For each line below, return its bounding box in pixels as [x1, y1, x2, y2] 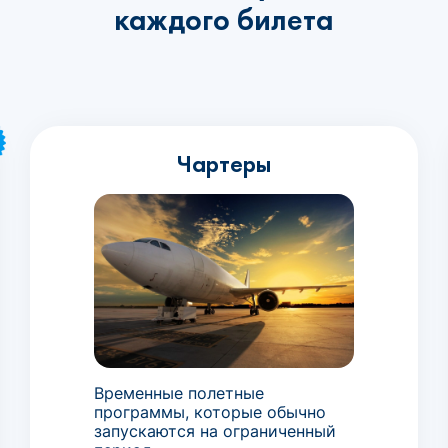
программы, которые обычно [93, 401, 326, 422]
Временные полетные [93, 382, 264, 403]
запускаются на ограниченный [93, 420, 336, 441]
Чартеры [176, 148, 271, 179]
